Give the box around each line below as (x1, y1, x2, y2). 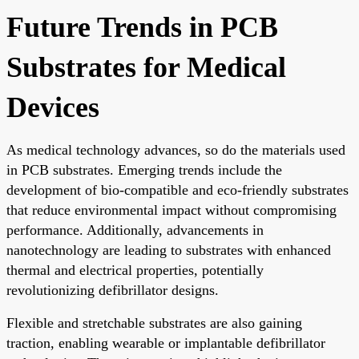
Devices (6, 91, 99, 123)
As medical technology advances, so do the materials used (6, 141, 345, 158)
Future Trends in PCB (6, 10, 278, 43)
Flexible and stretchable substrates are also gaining (6, 314, 302, 331)
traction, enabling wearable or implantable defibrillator (6, 334, 325, 351)
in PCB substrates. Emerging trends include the (6, 161, 282, 178)
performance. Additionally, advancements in (6, 221, 264, 238)
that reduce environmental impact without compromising (6, 201, 337, 218)
